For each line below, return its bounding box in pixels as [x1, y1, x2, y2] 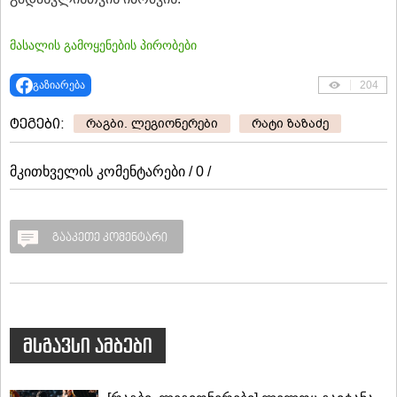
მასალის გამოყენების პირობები [10, 38, 197, 53]
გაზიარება [32, 79, 85, 92]
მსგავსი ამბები [23, 332, 152, 360]
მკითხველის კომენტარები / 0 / [10, 164, 211, 180]
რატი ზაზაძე [252, 115, 329, 133]
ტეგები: [10, 115, 65, 133]
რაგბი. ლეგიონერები [86, 115, 218, 133]
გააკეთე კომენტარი [52, 232, 167, 245]
